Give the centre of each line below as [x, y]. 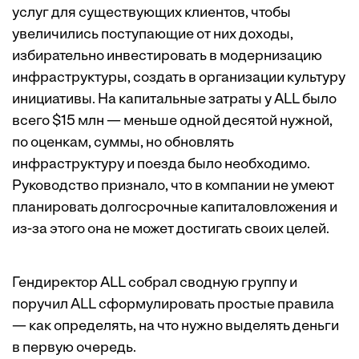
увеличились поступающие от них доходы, [153, 35]
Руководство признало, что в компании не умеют [173, 186]
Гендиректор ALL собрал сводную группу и [155, 283]
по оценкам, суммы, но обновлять [123, 143]
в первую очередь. [74, 348]
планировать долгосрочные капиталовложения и [175, 208]
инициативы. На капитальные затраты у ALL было [174, 100]
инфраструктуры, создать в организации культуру [179, 78]
